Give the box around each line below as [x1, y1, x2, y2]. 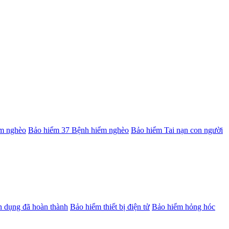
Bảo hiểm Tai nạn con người [131, 126, 223, 134]
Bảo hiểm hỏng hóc [152, 202, 215, 211]
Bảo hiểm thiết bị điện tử [70, 202, 150, 211]
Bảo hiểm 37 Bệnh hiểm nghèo [28, 126, 129, 134]
